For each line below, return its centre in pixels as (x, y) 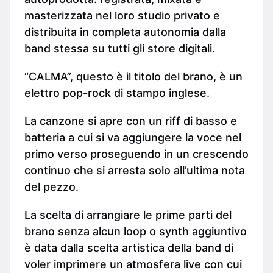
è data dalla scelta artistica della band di (129, 247)
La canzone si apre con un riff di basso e (131, 121)
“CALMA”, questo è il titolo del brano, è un (133, 76)
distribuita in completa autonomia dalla (125, 32)
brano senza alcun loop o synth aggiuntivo (136, 231)
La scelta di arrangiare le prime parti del (128, 214)
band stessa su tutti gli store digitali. (120, 48)
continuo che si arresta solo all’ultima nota (135, 170)
